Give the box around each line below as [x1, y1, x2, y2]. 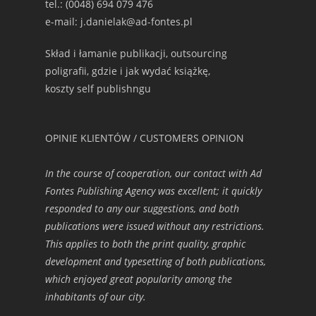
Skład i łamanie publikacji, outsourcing [45, 47, 227, 60]
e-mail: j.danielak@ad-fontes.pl [45, 15, 193, 28]
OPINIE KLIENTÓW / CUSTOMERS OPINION [45, 131, 244, 145]
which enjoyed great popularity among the [45, 272, 232, 286]
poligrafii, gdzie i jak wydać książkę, [45, 64, 210, 78]
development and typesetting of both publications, [45, 255, 266, 268]
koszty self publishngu [45, 82, 151, 95]
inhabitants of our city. [45, 290, 146, 303]
